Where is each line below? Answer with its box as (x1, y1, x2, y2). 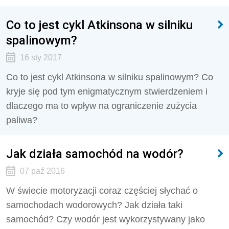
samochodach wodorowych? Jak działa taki (6, 200, 182, 210)
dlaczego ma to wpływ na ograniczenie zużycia (6, 101, 197, 111)
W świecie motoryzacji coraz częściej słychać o (6, 186, 198, 196)
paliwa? (6, 115, 37, 125)
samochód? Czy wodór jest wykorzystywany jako (6, 214, 205, 224)
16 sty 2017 (19, 53, 62, 62)
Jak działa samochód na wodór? (6, 146, 184, 161)
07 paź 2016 (19, 167, 65, 175)
